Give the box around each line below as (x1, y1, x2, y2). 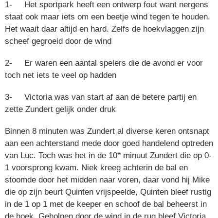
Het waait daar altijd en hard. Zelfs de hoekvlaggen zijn (5, 24, 204, 34)
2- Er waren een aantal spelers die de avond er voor (5, 58, 203, 68)
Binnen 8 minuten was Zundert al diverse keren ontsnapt (5, 127, 209, 136)
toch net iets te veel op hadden (5, 71, 116, 80)
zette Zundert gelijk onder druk (5, 105, 116, 114)
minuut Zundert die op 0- (121, 151, 212, 161)
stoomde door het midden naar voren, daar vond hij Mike (5, 175, 210, 185)
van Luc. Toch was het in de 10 (5, 151, 117, 161)
